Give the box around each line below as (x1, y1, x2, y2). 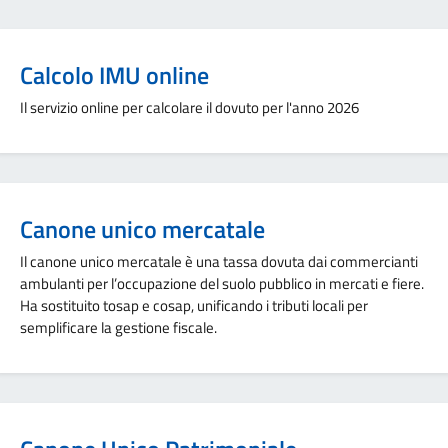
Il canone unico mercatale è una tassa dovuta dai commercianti (20, 250, 418, 273)
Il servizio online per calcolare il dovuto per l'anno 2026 (20, 96, 359, 119)
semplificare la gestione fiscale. (20, 316, 217, 339)
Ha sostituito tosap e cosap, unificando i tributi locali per (20, 294, 368, 317)
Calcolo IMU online (20, 57, 209, 93)
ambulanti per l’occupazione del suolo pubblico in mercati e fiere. (20, 272, 424, 295)
